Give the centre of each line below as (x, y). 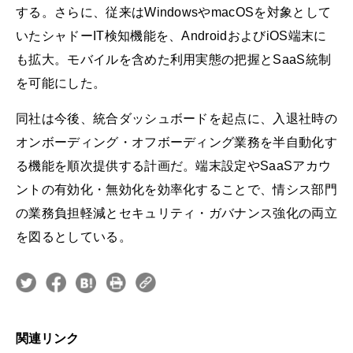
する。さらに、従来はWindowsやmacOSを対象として (174, 12)
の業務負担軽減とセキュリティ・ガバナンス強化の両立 (176, 213)
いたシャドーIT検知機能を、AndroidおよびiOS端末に (171, 35)
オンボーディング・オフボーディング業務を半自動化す (177, 142)
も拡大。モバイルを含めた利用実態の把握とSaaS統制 (174, 59)
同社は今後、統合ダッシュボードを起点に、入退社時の (177, 118)
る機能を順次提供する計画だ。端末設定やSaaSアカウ (174, 165)
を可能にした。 (61, 83)
